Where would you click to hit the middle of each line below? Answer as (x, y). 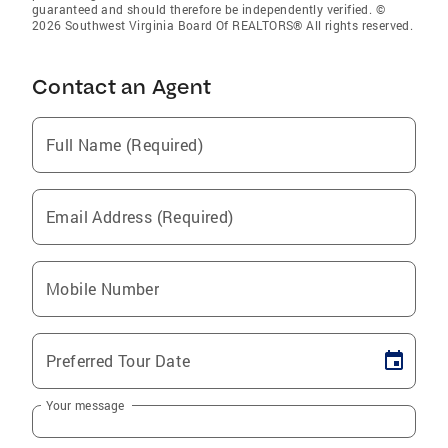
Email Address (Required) (140, 216)
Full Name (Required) (124, 144)
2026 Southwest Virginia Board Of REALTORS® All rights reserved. (223, 24)
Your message (85, 404)
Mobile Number (103, 288)
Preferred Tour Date (118, 360)
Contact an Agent (121, 86)
